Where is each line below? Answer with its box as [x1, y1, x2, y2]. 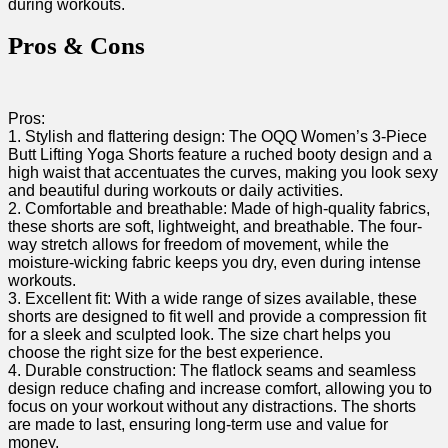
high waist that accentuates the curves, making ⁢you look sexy [8, 164, 438, 182]
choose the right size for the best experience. [8, 344, 323, 362]
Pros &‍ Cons [8, 32, 145, 60]
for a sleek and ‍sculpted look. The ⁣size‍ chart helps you [8, 326, 391, 344]
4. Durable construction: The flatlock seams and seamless [8, 362, 416, 380]
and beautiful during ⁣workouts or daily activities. [8, 182, 343, 200]
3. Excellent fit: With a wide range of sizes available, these [8, 290, 417, 308]
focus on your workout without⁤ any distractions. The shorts [8, 398, 416, 416]
